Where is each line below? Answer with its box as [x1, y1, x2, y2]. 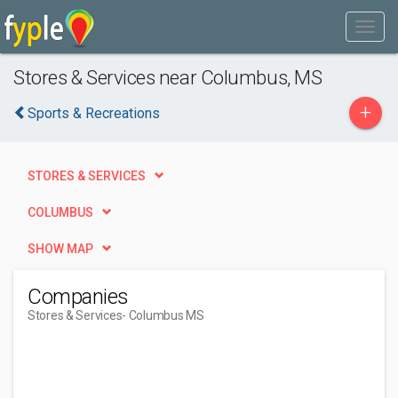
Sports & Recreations [28, 105, 160, 122]
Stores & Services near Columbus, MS [13, 66, 322, 89]
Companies [28, 284, 129, 309]
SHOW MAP [28, 242, 93, 256]
